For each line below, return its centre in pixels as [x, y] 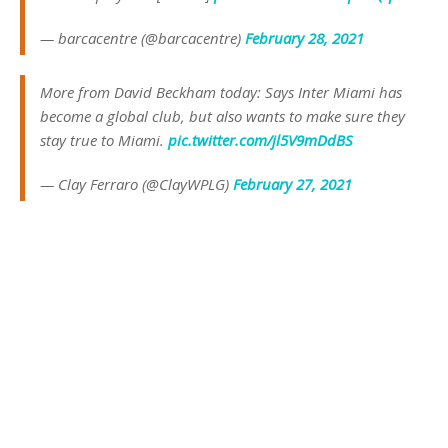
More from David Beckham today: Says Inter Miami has [221, 92]
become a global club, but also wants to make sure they [222, 116]
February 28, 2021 [304, 38]
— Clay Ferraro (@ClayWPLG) [136, 184]
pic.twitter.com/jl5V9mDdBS [260, 140]
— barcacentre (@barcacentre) [142, 38]
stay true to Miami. [104, 140]
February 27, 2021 [292, 184]
